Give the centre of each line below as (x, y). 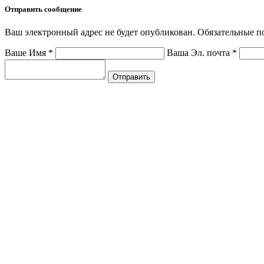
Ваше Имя (27, 53)
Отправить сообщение (43, 9)
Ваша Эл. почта (199, 53)
